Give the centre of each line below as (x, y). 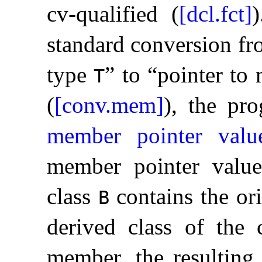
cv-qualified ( (113, 14)
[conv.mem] (109, 105)
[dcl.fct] (216, 14)
